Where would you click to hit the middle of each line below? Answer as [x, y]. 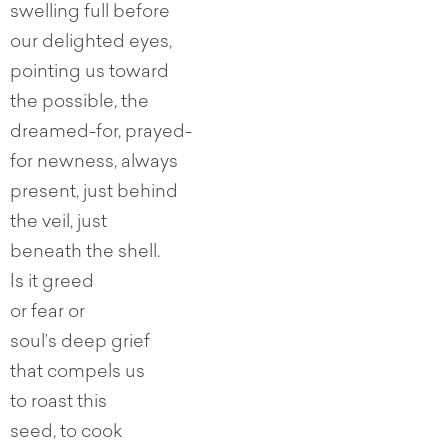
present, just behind [94, 193]
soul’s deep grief [80, 343]
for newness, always [94, 163]
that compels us [77, 373]
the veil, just [58, 223]
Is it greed [52, 283]
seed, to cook [66, 433]
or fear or [47, 313]
